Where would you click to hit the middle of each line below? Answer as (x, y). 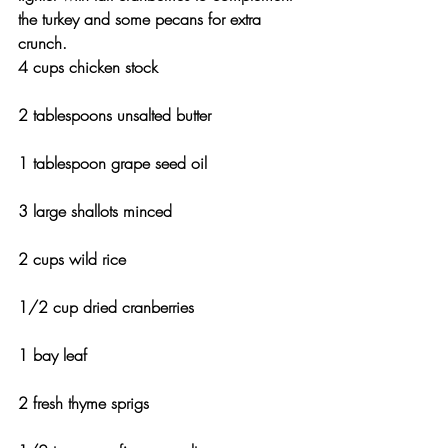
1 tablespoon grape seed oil (112, 162)
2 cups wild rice (72, 258)
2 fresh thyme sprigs (83, 402)
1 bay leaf (52, 354)
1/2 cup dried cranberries (106, 306)
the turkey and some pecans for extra (142, 18)
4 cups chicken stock (88, 66)
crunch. (42, 42)
